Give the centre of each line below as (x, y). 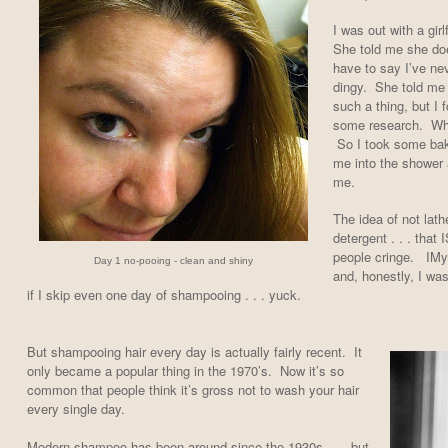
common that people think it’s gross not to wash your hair (192, 390)
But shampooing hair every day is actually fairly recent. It (194, 352)
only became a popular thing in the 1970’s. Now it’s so (185, 371)
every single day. (79, 409)
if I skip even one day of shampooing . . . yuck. (165, 295)
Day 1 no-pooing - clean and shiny (173, 261)
